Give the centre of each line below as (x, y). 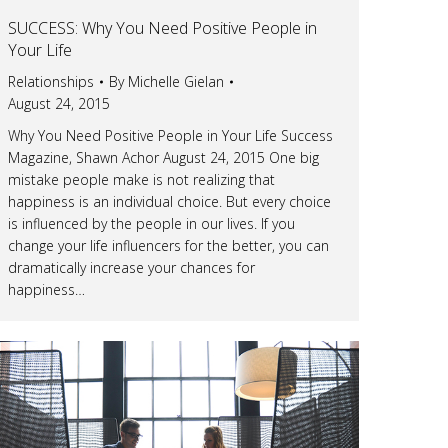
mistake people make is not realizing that (141, 179)
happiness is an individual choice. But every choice (169, 201)
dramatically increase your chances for (131, 267)
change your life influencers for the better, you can (168, 245)
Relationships (51, 81)
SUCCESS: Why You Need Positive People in (162, 27)
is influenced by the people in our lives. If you (151, 223)
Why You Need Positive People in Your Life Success (170, 135)
